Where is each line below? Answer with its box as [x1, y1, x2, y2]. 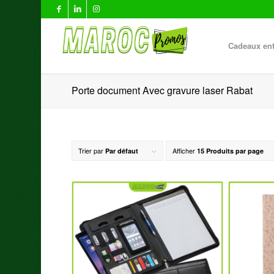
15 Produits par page [197, 146, 264, 155]
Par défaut [105, 146, 139, 155]
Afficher [172, 146, 198, 155]
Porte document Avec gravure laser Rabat [72, 83, 253, 97]
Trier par [78, 146, 106, 155]
